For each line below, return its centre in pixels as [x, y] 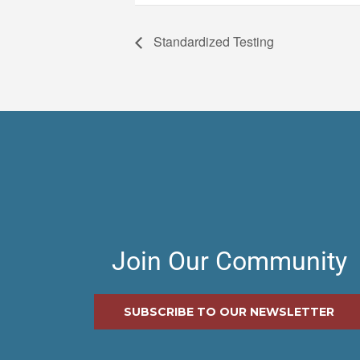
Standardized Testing [212, 42]
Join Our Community [229, 262]
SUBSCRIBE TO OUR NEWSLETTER [229, 312]
